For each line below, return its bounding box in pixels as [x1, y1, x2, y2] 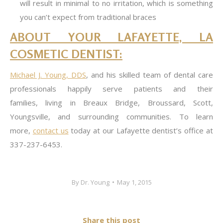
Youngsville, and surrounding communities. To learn [10, 111, 213, 121]
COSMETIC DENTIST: [10, 47, 122, 61]
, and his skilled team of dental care [86, 70, 213, 80]
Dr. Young [80, 178, 110, 187]
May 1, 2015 [116, 178, 152, 187]
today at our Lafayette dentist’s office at [68, 125, 214, 135]
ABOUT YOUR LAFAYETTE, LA [10, 30, 213, 44]
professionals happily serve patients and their [10, 84, 213, 94]
